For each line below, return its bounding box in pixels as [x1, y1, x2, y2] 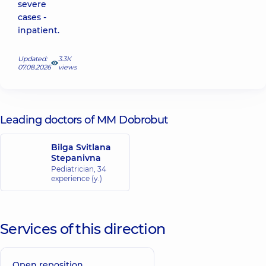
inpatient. [18, 25, 59, 36]
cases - [18, 12, 46, 23]
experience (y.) [51, 173, 102, 183]
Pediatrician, [51, 164, 97, 173]
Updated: [18, 55, 47, 63]
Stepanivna [51, 152, 101, 163]
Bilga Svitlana [51, 141, 111, 153]
